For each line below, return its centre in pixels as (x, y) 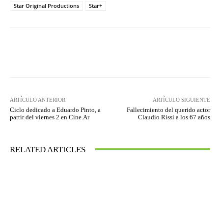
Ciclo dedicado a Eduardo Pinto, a (55, 110)
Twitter (110, 52)
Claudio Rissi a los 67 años (174, 117)
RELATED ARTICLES (48, 149)
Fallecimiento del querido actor (168, 110)
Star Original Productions (46, 5)
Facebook (47, 52)
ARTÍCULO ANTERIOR (38, 99)
